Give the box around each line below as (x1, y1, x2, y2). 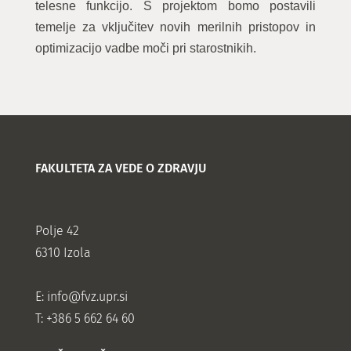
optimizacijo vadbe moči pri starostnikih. (34, 42, 256, 55)
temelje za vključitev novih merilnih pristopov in (34, 20, 317, 34)
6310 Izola (34, 245, 91, 260)
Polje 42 (34, 223, 79, 238)
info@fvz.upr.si (46, 289, 128, 304)
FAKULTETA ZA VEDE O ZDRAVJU (34, 161, 207, 175)
